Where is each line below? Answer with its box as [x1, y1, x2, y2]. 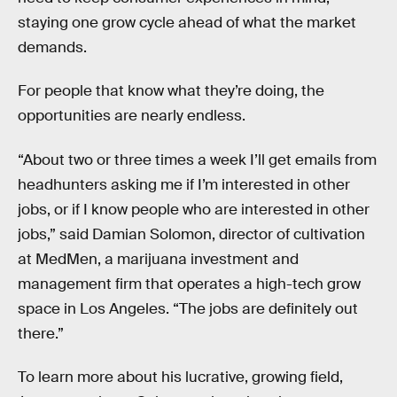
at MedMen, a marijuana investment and [18, 249, 299, 269]
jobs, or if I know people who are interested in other [18, 199, 370, 219]
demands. [18, 37, 87, 57]
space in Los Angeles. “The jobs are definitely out [18, 299, 358, 318]
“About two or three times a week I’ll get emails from [18, 150, 377, 169]
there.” [18, 323, 64, 343]
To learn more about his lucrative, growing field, [18, 368, 343, 387]
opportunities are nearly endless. [18, 106, 245, 126]
